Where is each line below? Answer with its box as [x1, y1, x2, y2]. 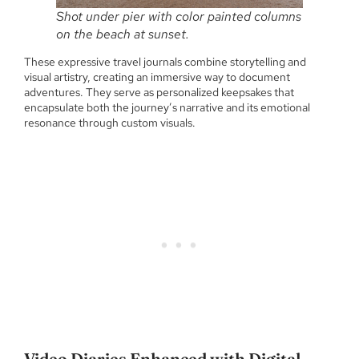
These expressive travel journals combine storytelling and [24, 54, 306, 69]
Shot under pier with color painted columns [56, 7, 301, 25]
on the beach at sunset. [56, 25, 189, 42]
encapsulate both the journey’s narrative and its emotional [24, 99, 310, 115]
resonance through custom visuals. [24, 115, 196, 130]
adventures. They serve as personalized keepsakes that [24, 84, 294, 99]
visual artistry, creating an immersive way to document [24, 69, 290, 84]
